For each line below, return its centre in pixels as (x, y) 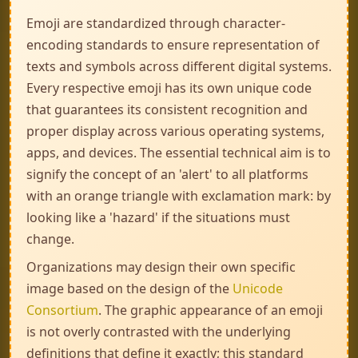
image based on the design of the (129, 288)
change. (50, 239)
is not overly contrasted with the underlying (159, 332)
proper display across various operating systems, (175, 131)
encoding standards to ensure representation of (173, 45)
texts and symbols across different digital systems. (179, 66)
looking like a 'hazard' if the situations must (158, 217)
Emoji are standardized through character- (156, 23)
